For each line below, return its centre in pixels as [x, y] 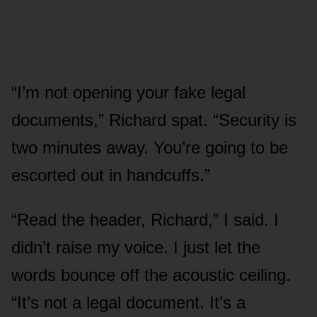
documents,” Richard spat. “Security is [154, 120]
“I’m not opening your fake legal [128, 93]
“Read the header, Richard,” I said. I [145, 220]
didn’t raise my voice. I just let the [136, 248]
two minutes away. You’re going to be [150, 148]
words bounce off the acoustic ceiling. [151, 275]
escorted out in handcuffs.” [111, 175]
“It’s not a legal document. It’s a [128, 303]
